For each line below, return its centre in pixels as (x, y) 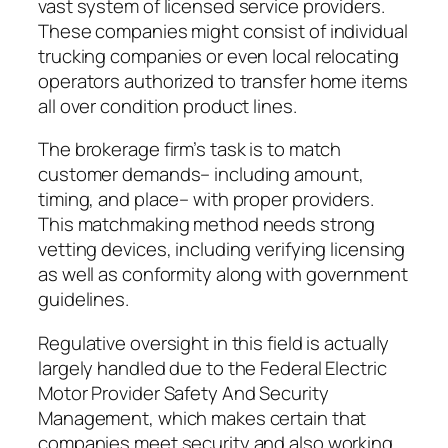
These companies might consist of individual (223, 30)
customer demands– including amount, (201, 174)
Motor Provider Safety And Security (183, 392)
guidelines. (83, 299)
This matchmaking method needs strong (207, 224)
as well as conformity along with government (223, 274)
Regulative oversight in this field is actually (214, 342)
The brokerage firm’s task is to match (190, 149)
